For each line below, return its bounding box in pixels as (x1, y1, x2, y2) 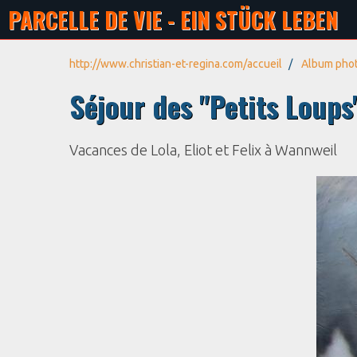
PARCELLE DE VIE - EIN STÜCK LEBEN (8, 2, 338, 36)
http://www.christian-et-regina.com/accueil (69, 57, 282, 70)
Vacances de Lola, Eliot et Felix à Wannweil (69, 142, 337, 158)
